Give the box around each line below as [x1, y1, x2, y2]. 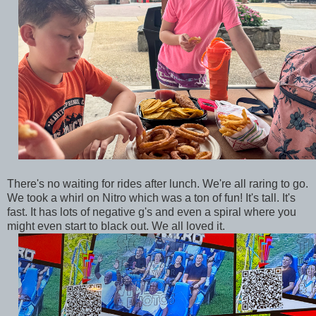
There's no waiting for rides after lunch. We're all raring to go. [7, 177, 308, 190]
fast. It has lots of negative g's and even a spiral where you [7, 205, 296, 218]
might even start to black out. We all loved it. [7, 219, 228, 232]
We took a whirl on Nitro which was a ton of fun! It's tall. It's [7, 191, 296, 204]
